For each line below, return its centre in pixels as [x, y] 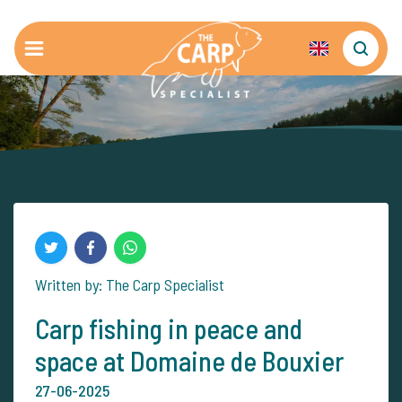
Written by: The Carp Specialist [130, 284]
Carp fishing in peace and [169, 328]
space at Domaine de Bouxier [189, 361]
